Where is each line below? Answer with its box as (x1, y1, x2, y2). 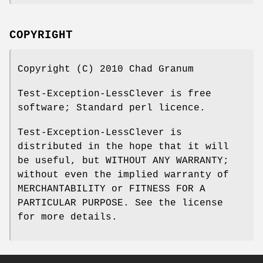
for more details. (18, 211, 117, 222)
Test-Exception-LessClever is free (18, 88, 211, 99)
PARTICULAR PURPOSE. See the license (18, 197, 223, 208)
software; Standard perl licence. (18, 102, 205, 113)
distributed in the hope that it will (18, 141, 229, 152)
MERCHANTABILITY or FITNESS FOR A (18, 183, 205, 194)
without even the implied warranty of (18, 169, 229, 180)
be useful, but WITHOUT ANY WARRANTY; (18, 155, 229, 166)
